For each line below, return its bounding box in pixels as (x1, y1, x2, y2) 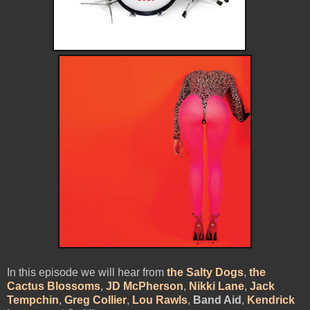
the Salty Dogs (167, 266, 244, 278)
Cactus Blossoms (7, 280, 100, 292)
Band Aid (193, 293, 241, 306)
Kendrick (247, 293, 295, 306)
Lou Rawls (132, 293, 188, 306)
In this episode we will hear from (7, 266, 167, 278)
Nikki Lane (189, 280, 244, 292)
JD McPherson (106, 280, 183, 292)
